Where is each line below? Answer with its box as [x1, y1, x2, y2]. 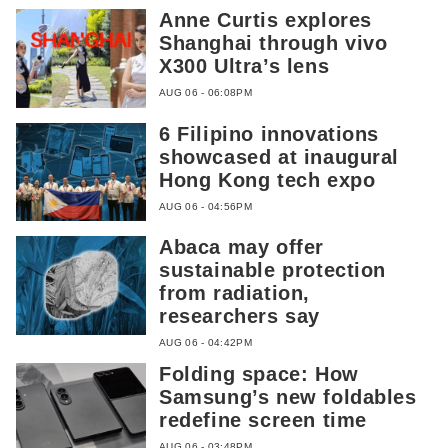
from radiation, [159, 282, 310, 305]
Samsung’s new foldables [159, 386, 417, 409]
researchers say [159, 305, 320, 328]
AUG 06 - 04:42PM [159, 337, 252, 349]
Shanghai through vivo [159, 32, 388, 54]
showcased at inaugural [159, 145, 400, 168]
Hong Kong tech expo [159, 168, 376, 191]
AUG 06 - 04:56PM [159, 200, 252, 212]
